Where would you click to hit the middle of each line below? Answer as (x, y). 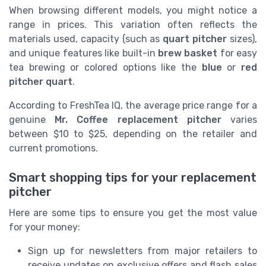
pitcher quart (41, 82)
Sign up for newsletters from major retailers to (142, 251)
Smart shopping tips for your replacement (133, 177)
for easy (237, 53)
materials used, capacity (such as (86, 39)
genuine (32, 120)
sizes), (242, 39)
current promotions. (53, 148)
